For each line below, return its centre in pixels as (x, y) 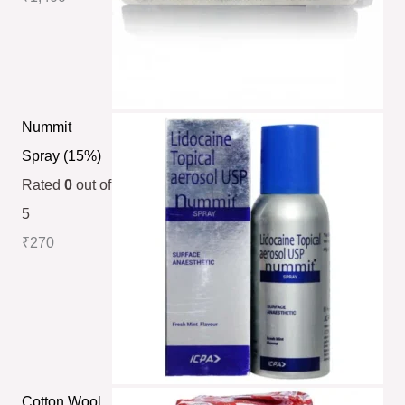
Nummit (46, 127)
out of (91, 184)
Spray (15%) (61, 155)
